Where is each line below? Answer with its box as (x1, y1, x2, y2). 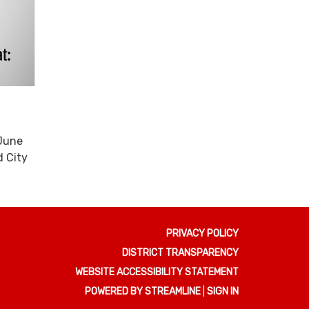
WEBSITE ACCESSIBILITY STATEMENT (75, 266, 239, 279)
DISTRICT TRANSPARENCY (122, 247, 239, 259)
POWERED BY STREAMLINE (85, 286, 201, 298)
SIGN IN (207, 286, 239, 298)
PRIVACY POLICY (166, 228, 239, 240)
